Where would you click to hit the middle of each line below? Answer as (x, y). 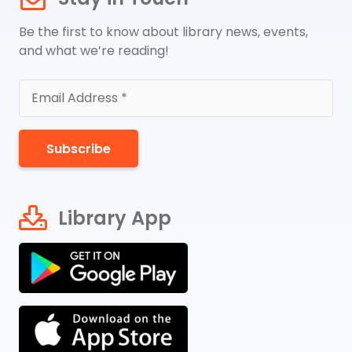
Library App (114, 218)
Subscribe (79, 148)
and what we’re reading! (94, 51)
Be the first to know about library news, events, (163, 32)
